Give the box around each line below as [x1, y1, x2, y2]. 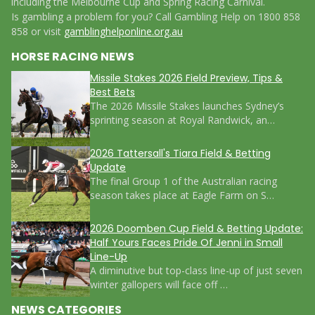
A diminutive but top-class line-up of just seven [90, 264, 302, 278]
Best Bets [90, 85, 135, 100]
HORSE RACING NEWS [11, 49, 134, 65]
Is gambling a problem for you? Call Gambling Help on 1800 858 [11, 10, 300, 24]
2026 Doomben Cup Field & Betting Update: [90, 221, 303, 236]
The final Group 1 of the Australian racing [90, 174, 277, 188]
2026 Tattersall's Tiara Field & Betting [90, 146, 271, 161]
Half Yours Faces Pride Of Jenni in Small [90, 236, 283, 250]
